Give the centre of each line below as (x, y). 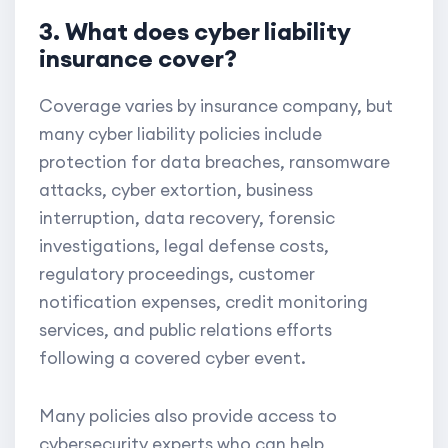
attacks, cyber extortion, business (176, 190)
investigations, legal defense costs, (184, 246)
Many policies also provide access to (188, 416)
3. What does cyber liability (194, 31)
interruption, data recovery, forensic (187, 218)
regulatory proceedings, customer (177, 274)
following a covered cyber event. (172, 358)
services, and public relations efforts (185, 330)
